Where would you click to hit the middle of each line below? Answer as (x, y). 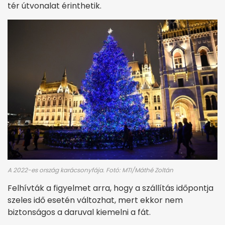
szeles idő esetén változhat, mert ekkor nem (95, 200)
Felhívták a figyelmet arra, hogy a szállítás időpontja (110, 188)
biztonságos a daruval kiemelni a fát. (79, 212)
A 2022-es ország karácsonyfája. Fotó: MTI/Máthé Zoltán (90, 170)
